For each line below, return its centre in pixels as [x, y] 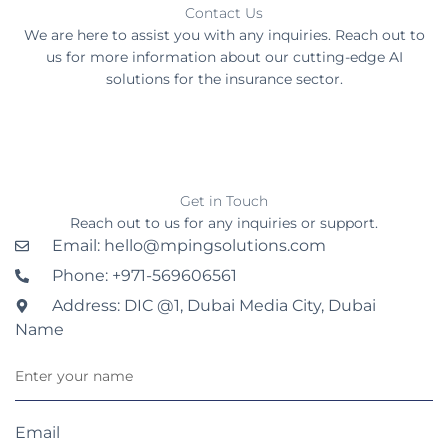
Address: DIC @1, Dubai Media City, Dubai [213, 306]
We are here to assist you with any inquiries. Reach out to [224, 35]
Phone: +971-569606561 [144, 276]
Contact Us [224, 13]
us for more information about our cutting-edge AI [224, 57]
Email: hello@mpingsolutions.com [188, 246]
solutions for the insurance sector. [224, 79]
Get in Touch [224, 201]
